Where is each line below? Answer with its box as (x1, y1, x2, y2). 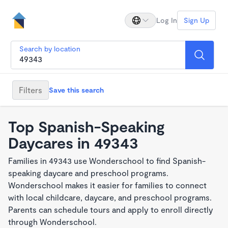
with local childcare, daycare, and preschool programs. (8, 192, 212, 202)
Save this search (49, 85, 104, 94)
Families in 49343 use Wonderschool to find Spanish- (8, 156, 206, 165)
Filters (19, 84, 42, 95)
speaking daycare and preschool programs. (8, 168, 168, 178)
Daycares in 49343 (8, 133, 138, 152)
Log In (156, 16, 177, 24)
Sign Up (184, 16, 209, 24)
